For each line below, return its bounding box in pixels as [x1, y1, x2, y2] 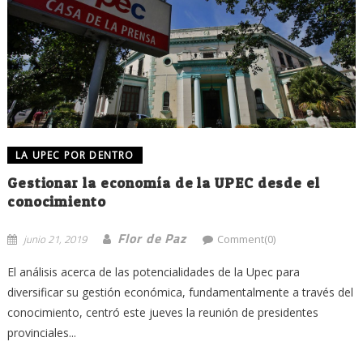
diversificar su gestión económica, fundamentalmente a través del [6, 284, 353, 300]
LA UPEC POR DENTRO [15, 147, 135, 162]
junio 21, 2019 [23, 230, 87, 247]
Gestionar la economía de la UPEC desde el [6, 173, 320, 191]
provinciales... [6, 324, 76, 340]
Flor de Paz [117, 228, 186, 248]
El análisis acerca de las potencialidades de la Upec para [6, 263, 300, 280]
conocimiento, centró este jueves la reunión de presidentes [6, 304, 318, 320]
